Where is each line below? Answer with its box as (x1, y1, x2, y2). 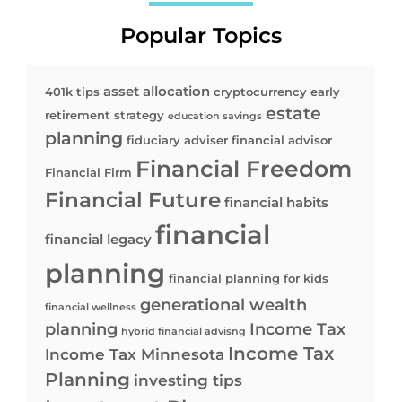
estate (266, 103, 321, 125)
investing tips (134, 371, 242, 390)
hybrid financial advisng (121, 326, 246, 338)
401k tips (45, 84, 100, 100)
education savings (168, 110, 262, 123)
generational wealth (140, 294, 307, 316)
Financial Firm (45, 165, 132, 180)
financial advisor (232, 133, 332, 148)
